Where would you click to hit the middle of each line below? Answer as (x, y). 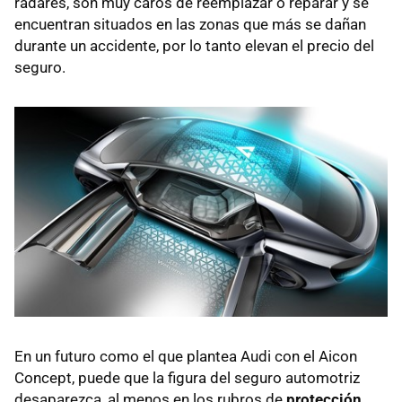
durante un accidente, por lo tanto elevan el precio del (194, 46)
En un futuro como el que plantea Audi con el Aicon (186, 356)
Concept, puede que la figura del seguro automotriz (187, 377)
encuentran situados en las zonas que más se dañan (190, 25)
